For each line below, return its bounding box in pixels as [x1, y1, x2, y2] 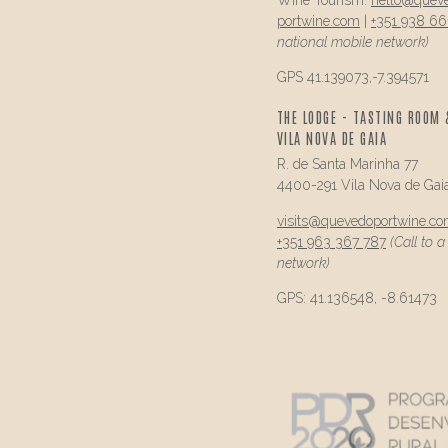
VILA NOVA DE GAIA [276, 129, 388, 148]
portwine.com [276, 12, 360, 29]
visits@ [276, 212, 321, 229]
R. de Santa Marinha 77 [276, 156, 418, 173]
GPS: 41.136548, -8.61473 [276, 290, 437, 307]
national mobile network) [276, 33, 429, 50]
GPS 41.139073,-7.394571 [276, 69, 429, 86]
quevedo [320, 212, 373, 229]
